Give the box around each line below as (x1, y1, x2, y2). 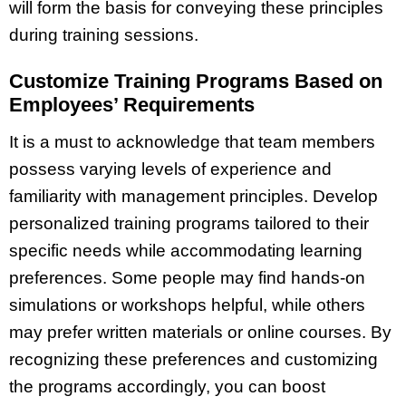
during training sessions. (9, 25, 198, 45)
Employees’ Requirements (9, 92, 255, 116)
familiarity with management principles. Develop (9, 186, 378, 206)
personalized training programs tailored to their (9, 213, 369, 233)
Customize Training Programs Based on (9, 69, 382, 92)
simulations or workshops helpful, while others (9, 295, 365, 314)
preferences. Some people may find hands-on (9, 267, 365, 287)
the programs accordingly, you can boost (9, 376, 325, 396)
